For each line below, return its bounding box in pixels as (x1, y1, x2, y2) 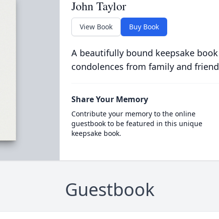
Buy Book (129, 22, 159, 31)
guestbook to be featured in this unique (71, 119, 202, 128)
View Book (79, 22, 112, 31)
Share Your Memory (71, 94, 148, 105)
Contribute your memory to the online (71, 109, 196, 118)
